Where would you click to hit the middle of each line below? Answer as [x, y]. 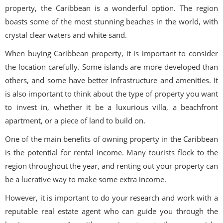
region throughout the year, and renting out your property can [111, 166]
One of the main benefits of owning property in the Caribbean [111, 139]
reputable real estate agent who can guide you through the [111, 211]
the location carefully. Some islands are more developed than [111, 67]
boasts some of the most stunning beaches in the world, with [111, 22]
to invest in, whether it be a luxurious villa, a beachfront [111, 107]
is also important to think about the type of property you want [111, 94]
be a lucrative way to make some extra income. [86, 179]
